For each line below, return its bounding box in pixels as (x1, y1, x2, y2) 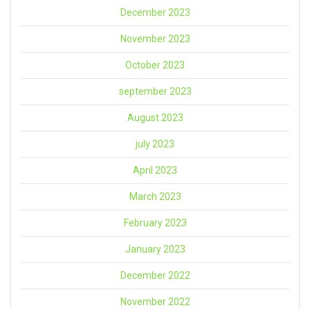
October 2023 (125, 60, 185, 71)
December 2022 (120, 270, 190, 282)
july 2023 (136, 138, 174, 150)
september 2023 (118, 86, 192, 98)
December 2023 (120, 7, 190, 19)
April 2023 (133, 165, 177, 176)
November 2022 (120, 296, 190, 308)
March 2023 (129, 191, 181, 203)
